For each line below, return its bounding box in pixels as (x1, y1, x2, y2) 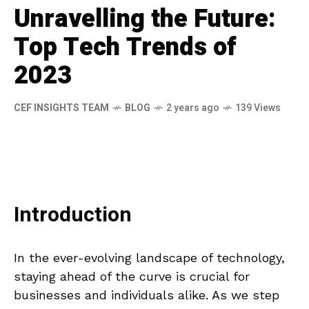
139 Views (235, 100, 281, 115)
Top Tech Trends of (14, 28, 237, 66)
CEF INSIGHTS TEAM (14, 100, 109, 115)
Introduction (14, 199, 132, 230)
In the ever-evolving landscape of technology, (14, 250, 285, 265)
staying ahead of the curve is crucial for (14, 268, 250, 283)
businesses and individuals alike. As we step (14, 287, 279, 302)
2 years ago (166, 100, 219, 115)
